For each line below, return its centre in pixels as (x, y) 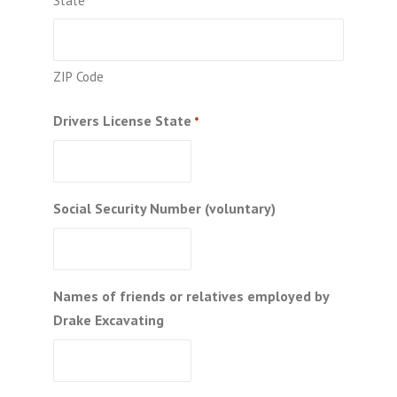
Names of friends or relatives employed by (191, 296)
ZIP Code (78, 76)
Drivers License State (122, 120)
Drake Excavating (109, 319)
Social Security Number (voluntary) (164, 208)
